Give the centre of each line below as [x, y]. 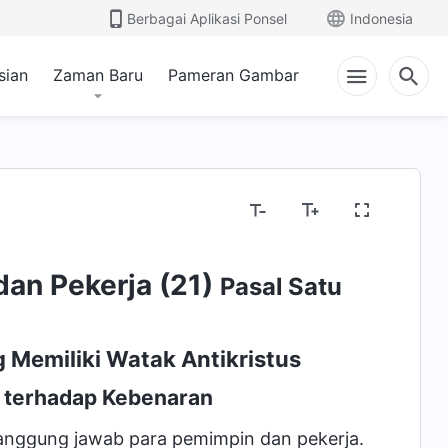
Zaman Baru [98, 75]
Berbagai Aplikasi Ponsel [207, 18]
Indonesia [381, 18]
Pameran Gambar [233, 75]
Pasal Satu [280, 286]
